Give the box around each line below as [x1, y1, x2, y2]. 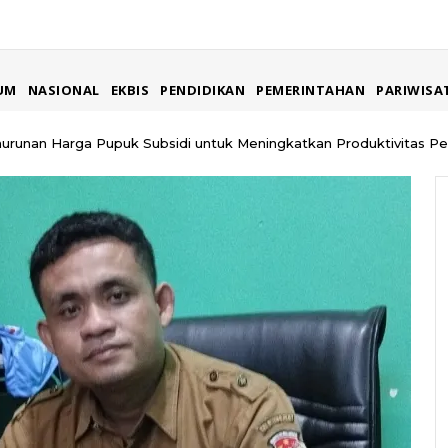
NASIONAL [27, 81, 100, 99]
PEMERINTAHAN [256, 81, 365, 99]
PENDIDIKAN [160, 81, 245, 99]
